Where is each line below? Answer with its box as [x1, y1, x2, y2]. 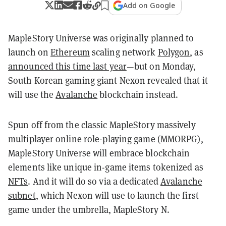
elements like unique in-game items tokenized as [8, 161, 203, 173]
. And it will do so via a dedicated [28, 175, 161, 187]
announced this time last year [8, 60, 127, 72]
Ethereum [50, 46, 90, 58]
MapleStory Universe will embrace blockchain [8, 147, 190, 159]
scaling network [89, 46, 158, 58]
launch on [8, 46, 50, 58]
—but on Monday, [126, 60, 196, 72]
